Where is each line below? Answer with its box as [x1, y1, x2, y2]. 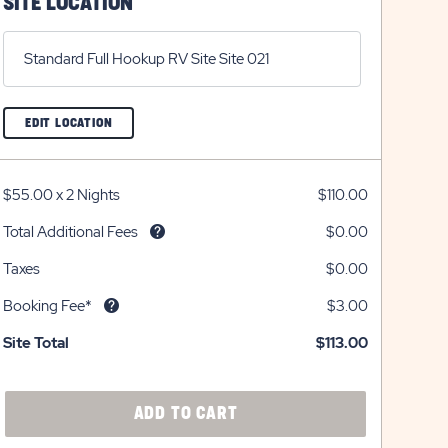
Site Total [3, 333, 69, 353]
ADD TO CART [133, 406, 238, 422]
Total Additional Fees [3, 222, 138, 242]
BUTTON [111, 180, 160, 192]
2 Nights [66, 185, 120, 205]
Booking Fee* [3, 296, 92, 316]
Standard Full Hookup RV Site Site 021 [24, 49, 269, 69]
